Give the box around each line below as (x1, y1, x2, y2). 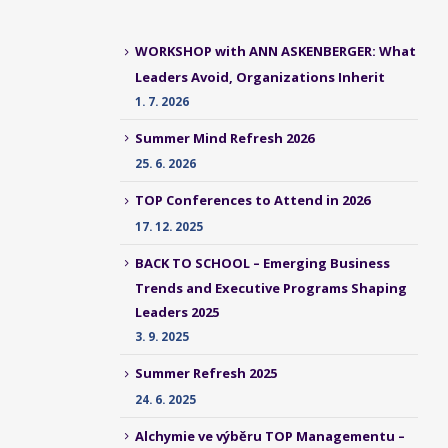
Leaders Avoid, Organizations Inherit (134, 67, 385, 86)
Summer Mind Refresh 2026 (134, 128, 314, 147)
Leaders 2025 (134, 303, 219, 322)
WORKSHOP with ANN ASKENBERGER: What (134, 42, 416, 61)
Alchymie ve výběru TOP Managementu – (134, 426, 405, 445)
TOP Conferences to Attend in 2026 (134, 191, 370, 210)
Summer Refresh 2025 (134, 364, 277, 383)
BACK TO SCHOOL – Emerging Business (134, 253, 390, 272)
